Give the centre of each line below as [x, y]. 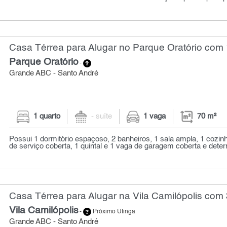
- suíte [102, 117]
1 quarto [47, 117]
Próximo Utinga [113, 212]
